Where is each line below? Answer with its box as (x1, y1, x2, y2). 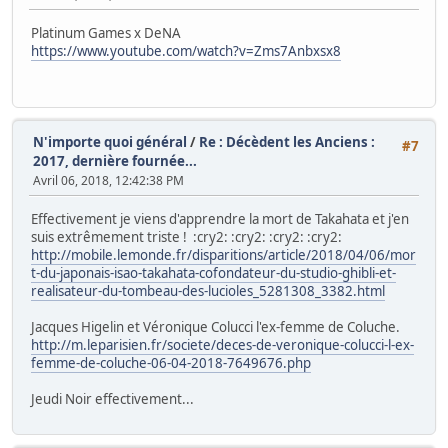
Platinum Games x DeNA (31, 23, 181, 42)
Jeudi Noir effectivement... (31, 389, 194, 408)
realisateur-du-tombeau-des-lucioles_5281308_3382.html (31, 281, 385, 300)
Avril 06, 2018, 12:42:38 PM (33, 172, 184, 190)
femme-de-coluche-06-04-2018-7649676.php (31, 353, 311, 372)
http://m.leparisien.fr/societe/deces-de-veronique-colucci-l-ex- (31, 335, 414, 354)
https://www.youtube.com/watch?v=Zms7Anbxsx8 (31, 41, 341, 60)
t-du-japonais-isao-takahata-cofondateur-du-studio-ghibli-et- (31, 263, 396, 282)
